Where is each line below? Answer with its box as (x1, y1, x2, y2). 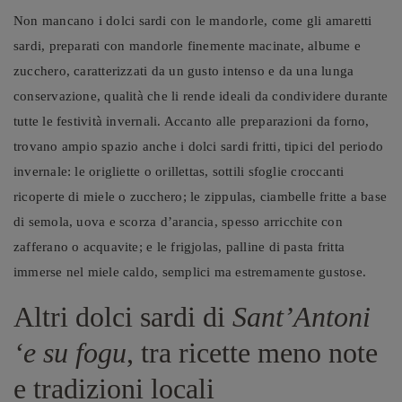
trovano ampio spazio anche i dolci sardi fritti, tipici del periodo (13, 138, 384, 153)
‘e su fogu (13, 336, 127, 369)
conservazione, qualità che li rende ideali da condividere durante (13, 88, 389, 103)
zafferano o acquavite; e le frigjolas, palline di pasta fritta (13, 239, 345, 254)
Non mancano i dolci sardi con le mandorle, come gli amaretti (13, 13, 372, 28)
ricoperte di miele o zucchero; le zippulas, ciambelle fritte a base (13, 188, 388, 204)
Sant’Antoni (225, 300, 371, 333)
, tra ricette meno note (127, 336, 378, 369)
